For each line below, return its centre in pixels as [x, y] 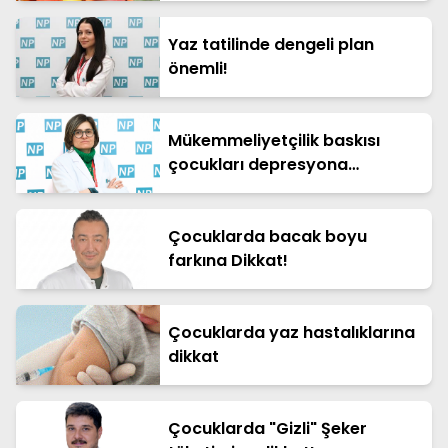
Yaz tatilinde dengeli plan [271, 44]
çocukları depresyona [258, 164]
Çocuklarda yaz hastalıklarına [291, 332]
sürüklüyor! [214, 188]
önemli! [198, 68]
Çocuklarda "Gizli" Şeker [267, 428]
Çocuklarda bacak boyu [267, 236]
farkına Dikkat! [228, 260]
